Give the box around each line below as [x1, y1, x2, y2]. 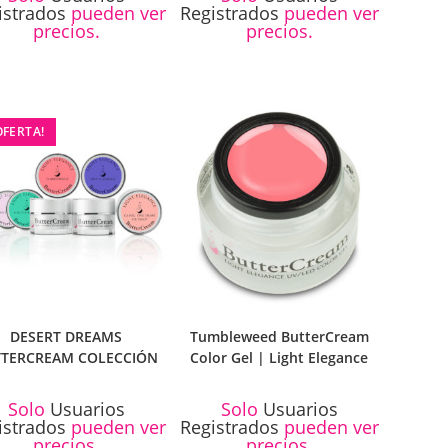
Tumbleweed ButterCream [189, 326, 369, 346]
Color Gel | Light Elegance [190, 347, 369, 367]
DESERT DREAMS [10, 326, 123, 346]
